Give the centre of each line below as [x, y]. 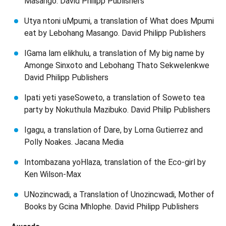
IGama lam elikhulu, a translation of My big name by [114, 53]
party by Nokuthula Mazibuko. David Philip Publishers [117, 110]
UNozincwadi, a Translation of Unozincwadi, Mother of [119, 194]
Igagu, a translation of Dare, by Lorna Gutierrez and [114, 130]
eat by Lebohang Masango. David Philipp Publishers [115, 33]
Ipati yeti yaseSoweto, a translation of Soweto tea [115, 98]
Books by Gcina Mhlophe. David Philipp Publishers [111, 207]
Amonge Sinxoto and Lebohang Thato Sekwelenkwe [117, 65]
